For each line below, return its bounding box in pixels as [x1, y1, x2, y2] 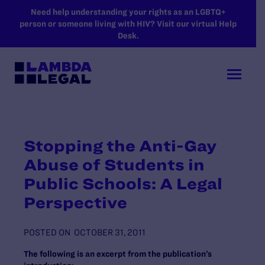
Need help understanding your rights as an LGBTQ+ [31, 7, 225, 17]
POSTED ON [24, 227, 70, 237]
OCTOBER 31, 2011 [74, 227, 146, 237]
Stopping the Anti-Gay [24, 137, 216, 154]
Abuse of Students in [24, 156, 205, 173]
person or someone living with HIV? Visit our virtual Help [20, 19, 237, 28]
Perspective [24, 193, 127, 211]
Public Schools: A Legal [24, 174, 222, 192]
